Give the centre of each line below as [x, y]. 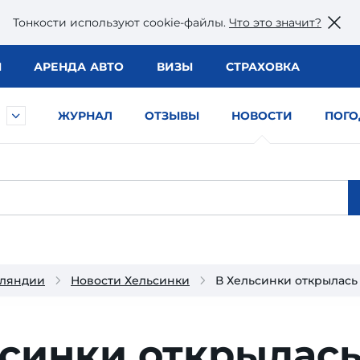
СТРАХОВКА [262, 67]
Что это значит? [275, 22]
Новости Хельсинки [130, 280]
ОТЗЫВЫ [172, 116]
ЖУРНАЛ [85, 116]
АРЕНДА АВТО [79, 67]
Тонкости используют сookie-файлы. [121, 22]
